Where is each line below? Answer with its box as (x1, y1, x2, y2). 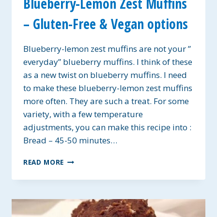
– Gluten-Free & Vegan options (23, 14, 188, 33)
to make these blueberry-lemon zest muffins (23, 82, 192, 93)
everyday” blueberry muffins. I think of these (23, 56, 192, 67)
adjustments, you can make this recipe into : (23, 121, 191, 133)
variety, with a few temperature (23, 108, 143, 120)
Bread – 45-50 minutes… (23, 134, 117, 146)
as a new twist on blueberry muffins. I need (23, 69, 187, 80)
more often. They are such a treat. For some (23, 95, 189, 107)
